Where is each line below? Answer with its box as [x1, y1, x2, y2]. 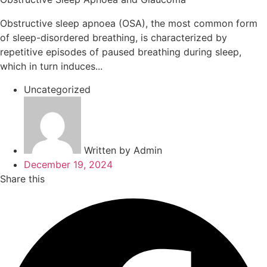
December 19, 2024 [24, 158, 113, 170]
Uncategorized [24, 83, 91, 95]
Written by [84, 144, 133, 156]
